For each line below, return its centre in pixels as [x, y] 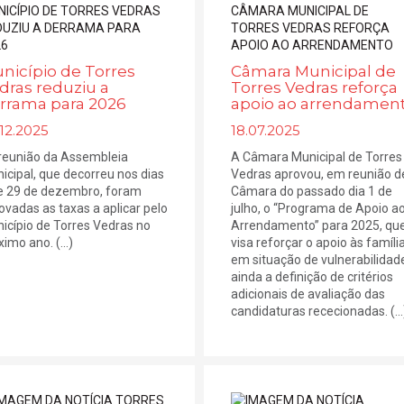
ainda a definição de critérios [312, 277]
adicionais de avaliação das [308, 294]
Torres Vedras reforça [315, 87]
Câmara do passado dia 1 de [312, 191]
